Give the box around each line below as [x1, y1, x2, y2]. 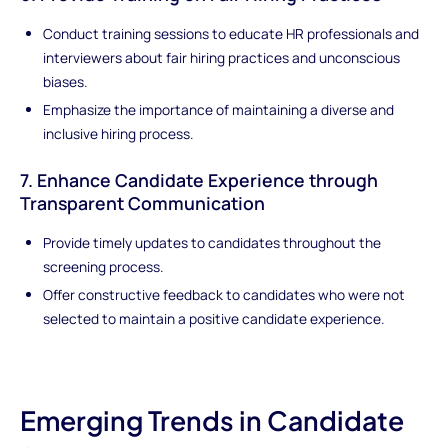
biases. [43, 71, 88, 91]
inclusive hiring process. [43, 123, 194, 143]
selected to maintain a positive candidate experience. [43, 308, 385, 328]
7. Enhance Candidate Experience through [19, 168, 378, 193]
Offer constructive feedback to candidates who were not [43, 284, 406, 304]
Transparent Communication [19, 191, 265, 216]
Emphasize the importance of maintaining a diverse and [43, 99, 395, 119]
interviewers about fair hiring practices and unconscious [43, 47, 401, 67]
